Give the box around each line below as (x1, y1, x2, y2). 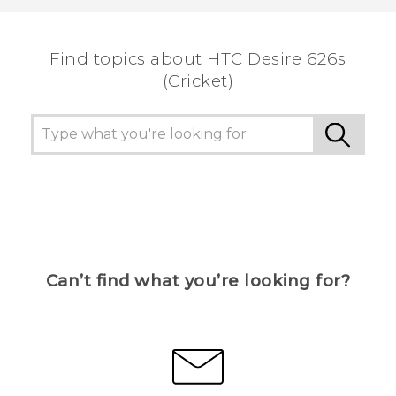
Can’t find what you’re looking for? (45, 270, 351, 292)
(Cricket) (162, 71, 234, 92)
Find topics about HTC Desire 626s (49, 49, 346, 70)
